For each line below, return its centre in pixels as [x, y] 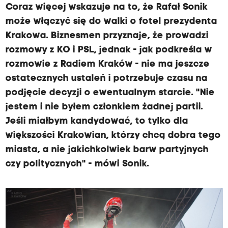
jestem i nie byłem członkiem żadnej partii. [104, 107]
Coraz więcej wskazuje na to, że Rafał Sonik [106, 7]
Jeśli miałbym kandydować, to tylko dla [97, 121]
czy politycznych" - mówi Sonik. [77, 164]
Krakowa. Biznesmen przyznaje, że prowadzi [107, 36]
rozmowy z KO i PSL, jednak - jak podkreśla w [109, 50]
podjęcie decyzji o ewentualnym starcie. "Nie [110, 93]
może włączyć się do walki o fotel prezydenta [111, 22]
